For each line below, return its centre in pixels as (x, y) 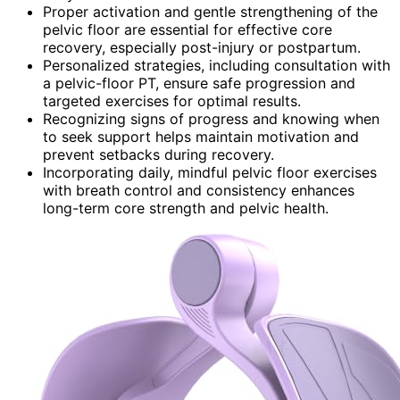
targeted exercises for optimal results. (172, 100)
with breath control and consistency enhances (199, 190)
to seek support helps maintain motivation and (201, 136)
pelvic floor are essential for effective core (187, 29)
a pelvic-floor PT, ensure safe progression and (199, 83)
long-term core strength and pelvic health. (186, 208)
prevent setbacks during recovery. (158, 154)
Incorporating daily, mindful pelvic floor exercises (210, 172)
